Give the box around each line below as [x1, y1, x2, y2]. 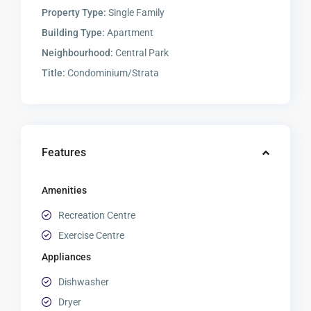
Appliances [42, 251, 92, 263]
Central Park [113, 47, 169, 59]
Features [42, 146, 87, 160]
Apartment [105, 27, 154, 39]
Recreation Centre [58, 210, 136, 221]
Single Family [106, 7, 165, 19]
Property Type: [42, 7, 107, 19]
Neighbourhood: [42, 47, 114, 59]
